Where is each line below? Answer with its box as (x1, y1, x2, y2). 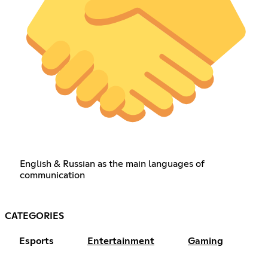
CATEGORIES (5, 211, 64, 221)
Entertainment (87, 236, 154, 246)
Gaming (188, 236, 223, 246)
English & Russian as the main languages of (19, 159, 205, 169)
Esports (19, 236, 54, 246)
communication (19, 170, 85, 181)
